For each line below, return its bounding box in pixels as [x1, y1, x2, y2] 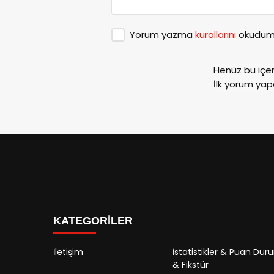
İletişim [53, 245, 83, 258]
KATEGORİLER [53, 214, 133, 227]
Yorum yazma [130, 28, 195, 41]
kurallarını [195, 28, 236, 41]
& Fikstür [172, 258, 209, 271]
